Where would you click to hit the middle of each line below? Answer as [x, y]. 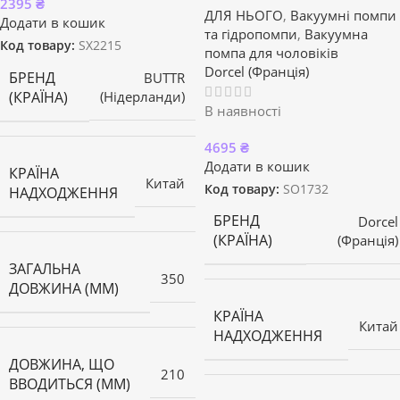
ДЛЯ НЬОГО [244, 16]
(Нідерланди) [142, 97]
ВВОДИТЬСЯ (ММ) [70, 383]
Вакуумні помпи [343, 16]
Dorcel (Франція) [257, 72]
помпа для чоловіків [271, 53]
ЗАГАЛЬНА [45, 268]
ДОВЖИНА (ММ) [64, 288]
